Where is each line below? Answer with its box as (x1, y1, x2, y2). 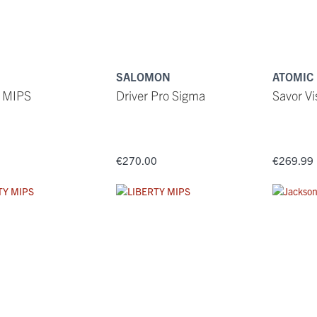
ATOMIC (272, 69, 313, 83)
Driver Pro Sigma (115, 86, 205, 103)
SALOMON (115, 69, 171, 83)
